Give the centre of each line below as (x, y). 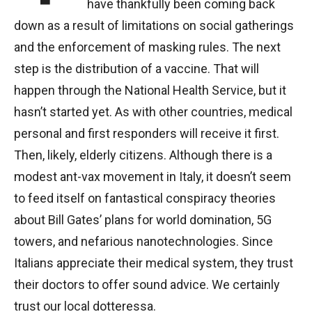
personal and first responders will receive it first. (147, 133)
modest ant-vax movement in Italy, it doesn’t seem (153, 176)
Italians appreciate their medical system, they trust (154, 263)
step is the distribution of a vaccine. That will (136, 68)
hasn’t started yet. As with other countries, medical (153, 111)
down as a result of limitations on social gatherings (154, 25)
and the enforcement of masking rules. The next (147, 47)
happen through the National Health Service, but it (150, 90)
